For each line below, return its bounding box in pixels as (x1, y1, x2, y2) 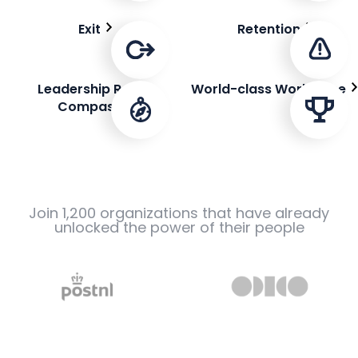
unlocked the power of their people (54, 217, 304, 238)
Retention (237, 19, 300, 38)
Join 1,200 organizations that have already (29, 203, 329, 224)
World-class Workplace (191, 79, 346, 98)
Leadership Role (38, 79, 141, 98)
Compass (58, 97, 121, 116)
